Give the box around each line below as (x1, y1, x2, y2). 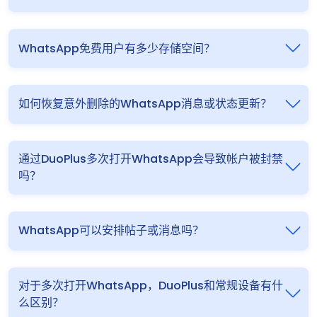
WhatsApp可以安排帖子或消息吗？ (18, 222, 204, 239)
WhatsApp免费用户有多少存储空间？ (18, 40, 215, 57)
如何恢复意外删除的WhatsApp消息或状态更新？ (18, 96, 272, 113)
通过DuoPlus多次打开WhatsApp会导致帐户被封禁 (18, 150, 283, 167)
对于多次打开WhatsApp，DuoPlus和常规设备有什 (18, 277, 283, 294)
